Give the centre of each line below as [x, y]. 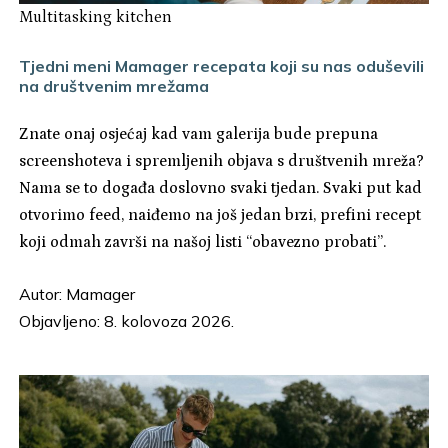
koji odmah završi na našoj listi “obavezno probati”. [203, 241]
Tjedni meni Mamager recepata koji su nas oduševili [222, 65]
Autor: [43, 293]
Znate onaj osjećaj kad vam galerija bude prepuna [199, 133]
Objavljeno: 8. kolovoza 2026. [127, 320]
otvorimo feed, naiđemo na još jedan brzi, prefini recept [220, 214]
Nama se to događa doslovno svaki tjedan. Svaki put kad [221, 187]
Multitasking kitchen [96, 16]
